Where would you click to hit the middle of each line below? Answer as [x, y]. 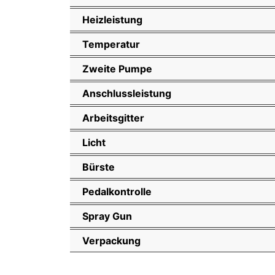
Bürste [99, 167]
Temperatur [111, 44]
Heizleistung [112, 19]
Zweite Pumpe [117, 68]
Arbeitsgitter [113, 118]
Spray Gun [107, 216]
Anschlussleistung [127, 93]
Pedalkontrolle [117, 191]
